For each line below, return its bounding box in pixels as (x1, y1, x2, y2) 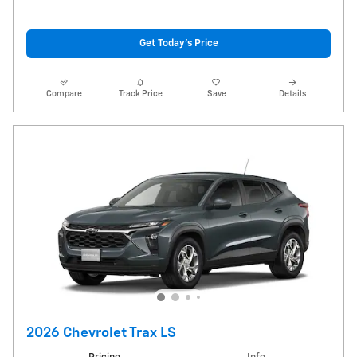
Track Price (118, 89, 163, 98)
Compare (46, 89, 83, 98)
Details (279, 89, 307, 98)
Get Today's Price (139, 38, 218, 49)
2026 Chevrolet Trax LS (26, 325, 176, 340)
